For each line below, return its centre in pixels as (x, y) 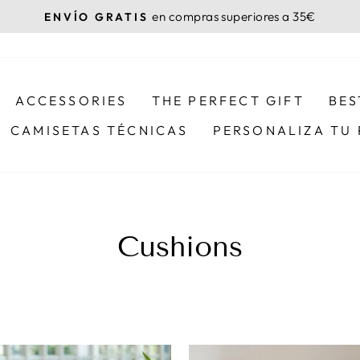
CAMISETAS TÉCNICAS (100, 130)
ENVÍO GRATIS (96, 17)
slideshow (218, 59)
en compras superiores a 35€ (234, 16)
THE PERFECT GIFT (228, 100)
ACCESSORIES (72, 100)
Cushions (180, 246)
